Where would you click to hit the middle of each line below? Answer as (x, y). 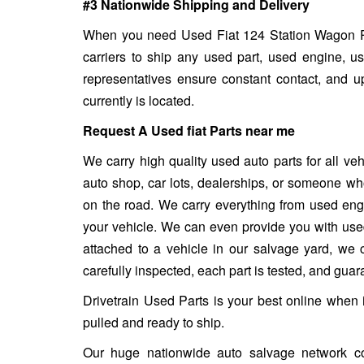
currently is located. (139, 100)
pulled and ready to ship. (154, 322)
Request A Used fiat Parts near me (189, 130)
